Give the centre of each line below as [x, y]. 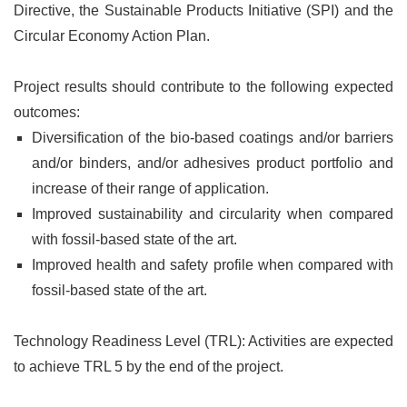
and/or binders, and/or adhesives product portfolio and [213, 163]
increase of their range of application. [150, 188]
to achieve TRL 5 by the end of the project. [149, 366]
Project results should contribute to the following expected [203, 86]
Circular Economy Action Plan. [112, 35]
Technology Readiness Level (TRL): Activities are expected [203, 341]
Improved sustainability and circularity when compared [213, 213]
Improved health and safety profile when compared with [213, 264]
